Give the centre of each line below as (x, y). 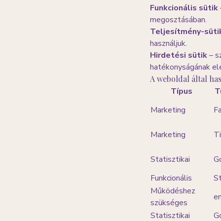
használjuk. (168, 43)
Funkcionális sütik (184, 8)
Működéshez (173, 191)
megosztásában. (178, 20)
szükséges (169, 203)
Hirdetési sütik (179, 55)
